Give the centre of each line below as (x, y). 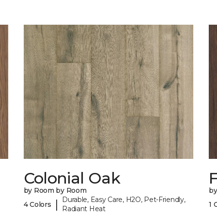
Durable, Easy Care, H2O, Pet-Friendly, (124, 200)
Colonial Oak (72, 178)
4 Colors (37, 204)
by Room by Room (55, 191)
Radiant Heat (84, 209)
